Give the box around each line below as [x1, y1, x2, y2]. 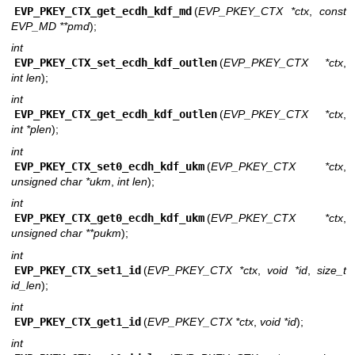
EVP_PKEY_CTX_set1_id [13, 263, 141, 277]
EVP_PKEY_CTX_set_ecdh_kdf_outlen [13, 56, 217, 70]
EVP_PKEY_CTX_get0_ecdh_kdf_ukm [13, 212, 204, 225]
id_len [11, 278, 41, 292]
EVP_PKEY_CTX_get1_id [13, 315, 141, 328]
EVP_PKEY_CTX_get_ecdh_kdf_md [13, 4, 192, 17]
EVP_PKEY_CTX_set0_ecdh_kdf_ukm [13, 159, 204, 173]
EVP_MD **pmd [11, 19, 90, 32]
